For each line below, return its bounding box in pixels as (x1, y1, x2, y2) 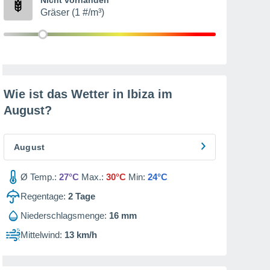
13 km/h (64, 230, 97, 240)
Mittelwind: (20, 230, 62, 240)
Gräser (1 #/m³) (40, 7, 104, 17)
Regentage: (20, 191, 66, 201)
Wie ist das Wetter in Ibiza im (4, 87, 172, 101)
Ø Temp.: (20, 172, 57, 182)
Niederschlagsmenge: (20, 210, 107, 221)
